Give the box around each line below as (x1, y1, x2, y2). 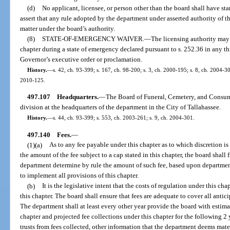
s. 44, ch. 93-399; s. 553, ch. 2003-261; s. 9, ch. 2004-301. (52, 114, 195, 121)
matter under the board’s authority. (20, 24, 116, 32)
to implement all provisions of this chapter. (20, 171, 139, 180)
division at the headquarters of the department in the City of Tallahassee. (20, 103, 221, 111)
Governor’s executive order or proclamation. (20, 55, 143, 63)
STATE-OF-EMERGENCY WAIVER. (42, 34, 144, 43)
